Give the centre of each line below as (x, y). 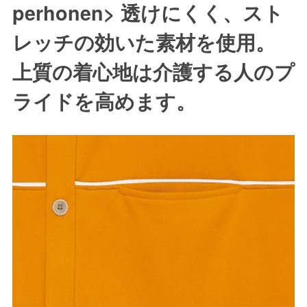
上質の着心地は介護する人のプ (153, 71)
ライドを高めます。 (104, 101)
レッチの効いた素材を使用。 (144, 42)
